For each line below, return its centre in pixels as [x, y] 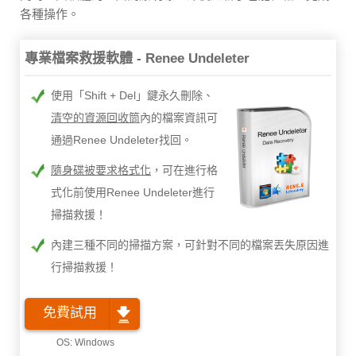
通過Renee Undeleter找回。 [122, 140]
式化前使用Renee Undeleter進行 [133, 193]
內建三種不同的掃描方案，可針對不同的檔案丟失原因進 [190, 245]
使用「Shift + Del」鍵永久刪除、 [132, 96]
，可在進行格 [184, 170]
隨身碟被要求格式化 [101, 170]
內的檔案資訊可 [179, 118]
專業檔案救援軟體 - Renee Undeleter [137, 59]
